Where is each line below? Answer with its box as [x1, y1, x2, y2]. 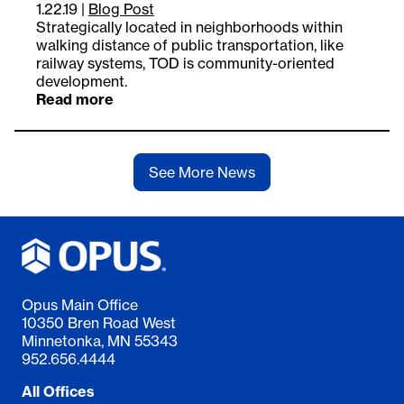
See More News [149, 163, 255, 182]
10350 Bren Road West [22, 314, 176, 333]
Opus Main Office [22, 296, 138, 315]
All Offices [22, 382, 95, 401]
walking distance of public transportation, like [36, 36, 344, 55]
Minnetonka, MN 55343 [22, 332, 178, 351]
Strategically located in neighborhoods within [36, 18, 343, 37]
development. [36, 72, 127, 91]
